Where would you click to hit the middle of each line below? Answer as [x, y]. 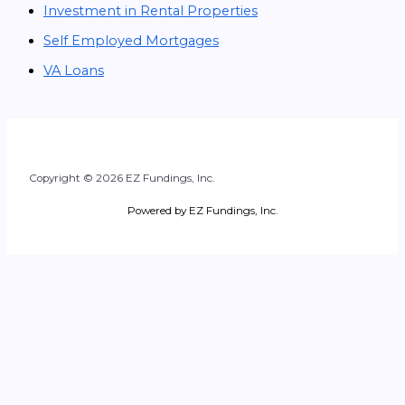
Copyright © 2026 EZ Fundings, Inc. [122, 179]
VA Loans [74, 70]
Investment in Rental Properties [151, 11]
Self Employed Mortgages [131, 41]
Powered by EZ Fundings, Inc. [202, 210]
